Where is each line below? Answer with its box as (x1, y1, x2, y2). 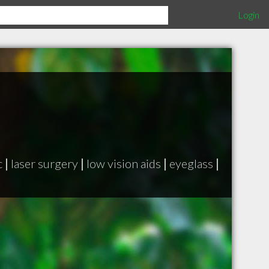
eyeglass (169, 156, 213, 171)
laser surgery (11, 156, 78, 171)
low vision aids (86, 156, 161, 171)
